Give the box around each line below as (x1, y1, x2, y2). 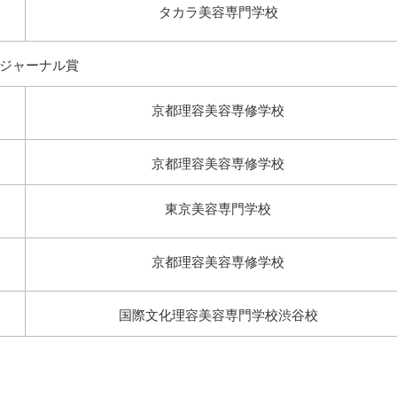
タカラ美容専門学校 (158, 4, 278, 19)
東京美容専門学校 (165, 201, 271, 216)
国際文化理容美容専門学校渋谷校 (118, 307, 318, 323)
